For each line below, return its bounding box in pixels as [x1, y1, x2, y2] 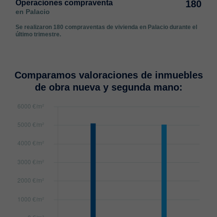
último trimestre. [15, 31, 61, 38]
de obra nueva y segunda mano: [34, 82, 183, 93]
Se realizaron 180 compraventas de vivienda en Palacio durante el [15, 24, 197, 31]
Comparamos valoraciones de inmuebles [14, 70, 203, 80]
